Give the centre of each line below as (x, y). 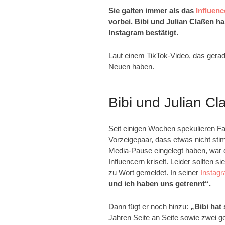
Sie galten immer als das (152, 10)
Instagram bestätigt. (143, 32)
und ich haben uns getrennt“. (160, 183)
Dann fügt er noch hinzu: (149, 206)
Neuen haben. (131, 66)
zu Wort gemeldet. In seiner (154, 172)
